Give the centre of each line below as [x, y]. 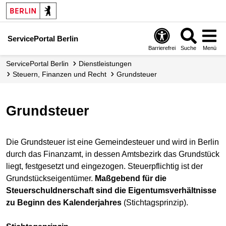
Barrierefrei [162, 48]
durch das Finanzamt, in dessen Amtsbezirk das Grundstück [113, 154]
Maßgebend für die [131, 179]
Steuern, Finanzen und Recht [62, 74]
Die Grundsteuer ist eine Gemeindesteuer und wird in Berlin [112, 142]
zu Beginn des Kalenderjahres [64, 203]
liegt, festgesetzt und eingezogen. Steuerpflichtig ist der [104, 166]
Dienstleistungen [108, 64]
